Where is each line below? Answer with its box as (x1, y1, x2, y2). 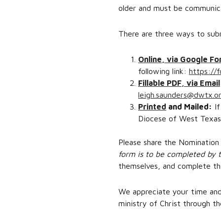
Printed (138, 102, 166, 111)
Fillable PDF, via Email (138, 78, 220, 87)
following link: (138, 67, 189, 75)
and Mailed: (166, 102, 212, 111)
